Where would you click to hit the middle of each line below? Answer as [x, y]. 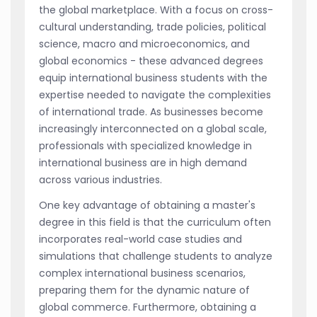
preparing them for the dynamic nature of [144, 290]
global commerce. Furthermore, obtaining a [148, 307]
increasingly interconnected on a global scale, [153, 128]
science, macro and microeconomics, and [144, 44]
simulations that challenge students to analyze [156, 256]
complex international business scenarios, [142, 273]
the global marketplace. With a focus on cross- [156, 10]
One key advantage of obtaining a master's [147, 205]
